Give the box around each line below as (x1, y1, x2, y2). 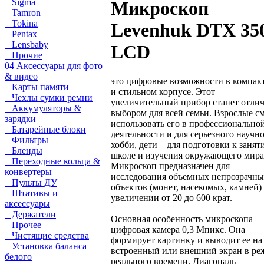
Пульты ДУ (5, 177, 57, 187)
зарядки (5, 114, 36, 124)
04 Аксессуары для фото (5, 61, 103, 71)
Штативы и (5, 188, 58, 198)
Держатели (5, 209, 56, 219)
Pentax (5, 29, 37, 39)
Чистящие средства (5, 230, 89, 240)
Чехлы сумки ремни (5, 93, 93, 103)
